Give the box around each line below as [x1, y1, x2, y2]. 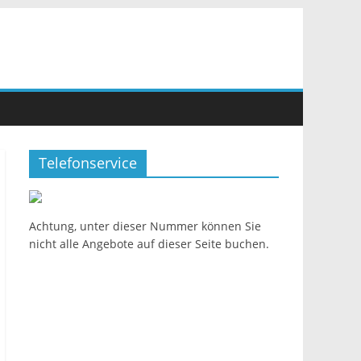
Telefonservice [39, 153, 137, 172]
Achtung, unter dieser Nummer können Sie [29, 218, 261, 234]
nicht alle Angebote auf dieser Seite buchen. [29, 236, 269, 251]
